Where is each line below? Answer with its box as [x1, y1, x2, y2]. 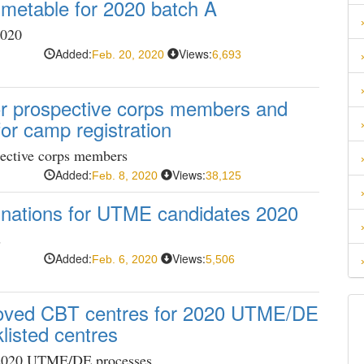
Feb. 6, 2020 [91, 253, 158, 266]
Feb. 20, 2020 [91, 48, 164, 61]
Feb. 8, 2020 [91, 169, 158, 182]
